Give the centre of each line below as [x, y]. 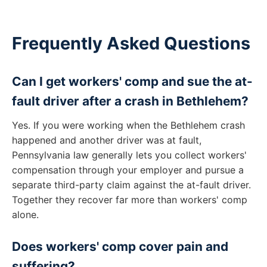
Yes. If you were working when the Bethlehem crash [128, 125]
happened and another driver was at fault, [107, 140]
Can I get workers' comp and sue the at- [132, 81]
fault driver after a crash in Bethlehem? [130, 101]
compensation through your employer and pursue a [128, 170]
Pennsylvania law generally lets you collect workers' [129, 155]
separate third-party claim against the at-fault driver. [131, 185]
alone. [25, 215]
